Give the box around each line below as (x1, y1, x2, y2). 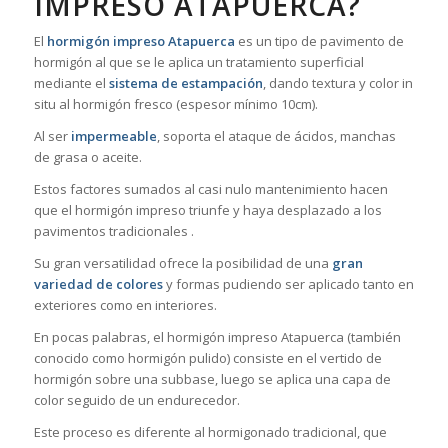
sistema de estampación (108, 74, 263, 93)
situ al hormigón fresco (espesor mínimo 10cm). (33, 95, 318, 114)
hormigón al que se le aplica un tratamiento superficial (33, 53, 364, 72)
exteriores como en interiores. (33, 296, 217, 315)
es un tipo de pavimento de (234, 32, 404, 51)
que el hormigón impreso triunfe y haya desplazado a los (33, 201, 382, 220)
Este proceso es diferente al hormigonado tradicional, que (33, 423, 387, 442)
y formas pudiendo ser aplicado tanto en (162, 275, 414, 294)
